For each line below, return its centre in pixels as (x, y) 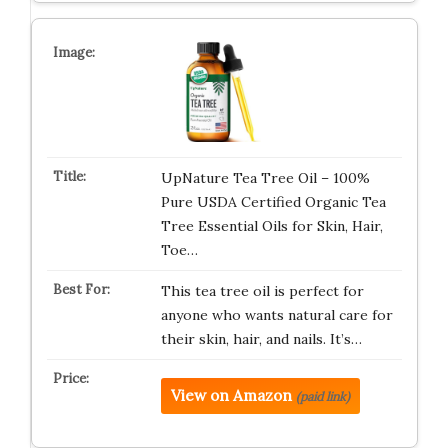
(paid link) (322, 396)
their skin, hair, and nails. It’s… (261, 339)
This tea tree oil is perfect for (262, 291)
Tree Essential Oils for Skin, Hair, (271, 226)
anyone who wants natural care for (276, 315)
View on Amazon (231, 395)
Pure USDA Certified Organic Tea (273, 202)
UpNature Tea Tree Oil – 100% (265, 178)
